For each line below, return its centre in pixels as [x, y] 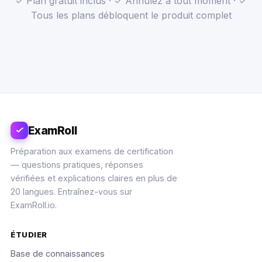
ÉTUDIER [29, 235]
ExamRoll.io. [34, 205]
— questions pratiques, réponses [77, 165]
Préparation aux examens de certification [92, 151]
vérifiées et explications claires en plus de [94, 178]
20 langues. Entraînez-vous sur [72, 192]
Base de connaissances [58, 254]
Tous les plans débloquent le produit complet [131, 15]
